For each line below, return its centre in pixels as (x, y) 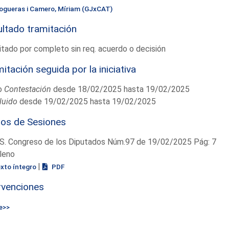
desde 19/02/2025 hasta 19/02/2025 (86, 101)
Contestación (27, 89)
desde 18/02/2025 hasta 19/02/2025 (120, 89)
